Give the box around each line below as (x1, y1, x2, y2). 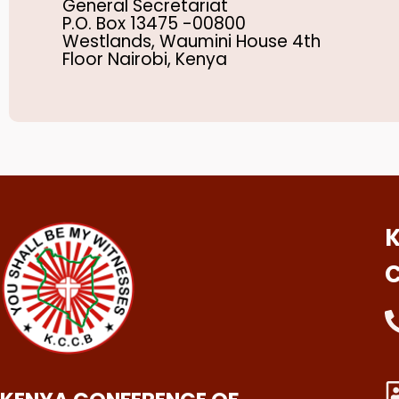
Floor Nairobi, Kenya (62, 47, 227, 72)
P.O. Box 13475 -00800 (62, 12, 246, 37)
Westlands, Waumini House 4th (62, 29, 321, 54)
